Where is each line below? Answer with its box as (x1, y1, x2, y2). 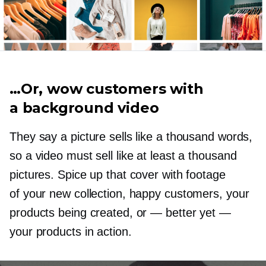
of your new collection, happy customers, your (9, 187, 249, 201)
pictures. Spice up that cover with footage (9, 168, 226, 182)
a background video (9, 99, 159, 117)
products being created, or (9, 206, 151, 220)
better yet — (162, 206, 231, 220)
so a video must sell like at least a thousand (9, 149, 237, 163)
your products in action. (9, 225, 132, 239)
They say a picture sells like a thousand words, (9, 130, 253, 144)
